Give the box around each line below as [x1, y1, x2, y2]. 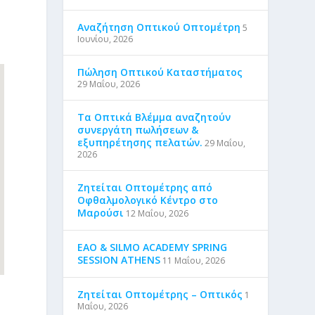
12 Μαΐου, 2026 [126, 207, 189, 219]
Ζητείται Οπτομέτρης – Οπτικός [77, 288, 243, 301]
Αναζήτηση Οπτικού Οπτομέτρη [77, 20, 241, 34]
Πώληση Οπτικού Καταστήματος [77, 65, 243, 79]
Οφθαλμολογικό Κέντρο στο [77, 193, 219, 207]
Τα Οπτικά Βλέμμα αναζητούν [77, 110, 231, 124]
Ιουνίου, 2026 [77, 33, 134, 45]
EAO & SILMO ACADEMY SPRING [77, 240, 228, 254]
